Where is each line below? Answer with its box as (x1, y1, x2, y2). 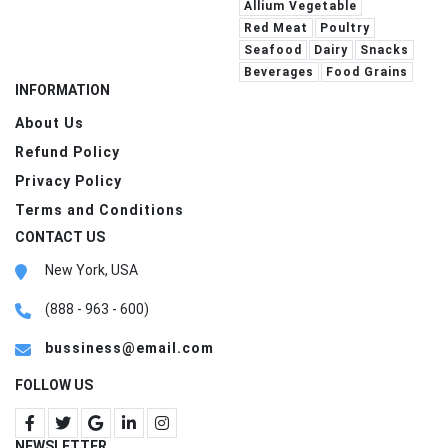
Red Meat (244, 20, 308, 35)
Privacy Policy (15, 172, 122, 189)
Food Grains (326, 64, 408, 79)
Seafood (244, 42, 302, 57)
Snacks (360, 42, 409, 57)
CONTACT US (15, 228, 105, 245)
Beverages (244, 64, 314, 79)
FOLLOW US (15, 376, 93, 393)
